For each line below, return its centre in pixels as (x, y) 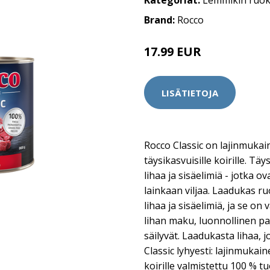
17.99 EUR (173, 52)
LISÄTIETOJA (190, 93)
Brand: (161, 20)
